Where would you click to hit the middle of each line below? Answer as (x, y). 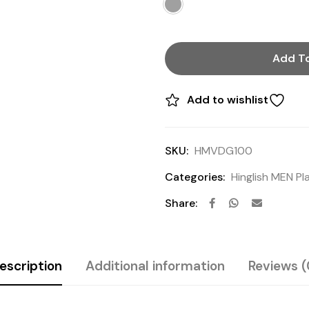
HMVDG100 (223, 151)
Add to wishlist (228, 100)
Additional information (155, 266)
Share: (181, 203)
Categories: (195, 177)
